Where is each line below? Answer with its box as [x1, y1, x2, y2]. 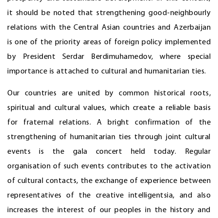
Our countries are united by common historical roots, [7, 90, 211, 98]
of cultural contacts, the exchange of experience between [7, 177, 211, 185]
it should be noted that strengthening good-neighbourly [7, 9, 211, 18]
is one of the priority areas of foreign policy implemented [7, 38, 211, 47]
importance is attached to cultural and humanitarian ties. [7, 68, 206, 76]
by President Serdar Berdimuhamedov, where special [7, 53, 211, 61]
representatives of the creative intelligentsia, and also [7, 192, 211, 200]
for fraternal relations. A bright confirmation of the [7, 119, 211, 127]
